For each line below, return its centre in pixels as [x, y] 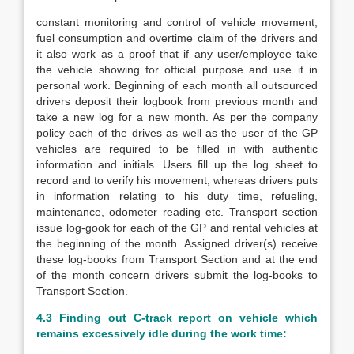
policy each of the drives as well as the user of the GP [177, 133]
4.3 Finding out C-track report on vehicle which [177, 318]
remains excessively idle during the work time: [162, 333]
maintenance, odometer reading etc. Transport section [177, 212]
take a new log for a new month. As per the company [177, 117]
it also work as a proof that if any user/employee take [177, 54]
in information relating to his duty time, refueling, [177, 196]
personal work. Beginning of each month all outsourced [177, 85]
